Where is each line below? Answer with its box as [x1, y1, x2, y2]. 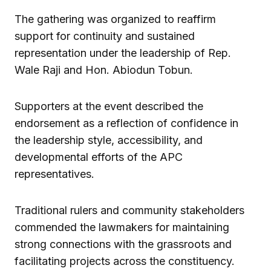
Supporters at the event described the [15, 100, 203, 113]
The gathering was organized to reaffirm [15, 13, 216, 26]
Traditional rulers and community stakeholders [15, 204, 244, 217]
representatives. [15, 168, 94, 181]
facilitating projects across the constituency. [15, 255, 235, 268]
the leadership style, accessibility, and [15, 134, 203, 147]
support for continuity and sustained [15, 30, 195, 43]
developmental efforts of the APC [15, 151, 183, 164]
